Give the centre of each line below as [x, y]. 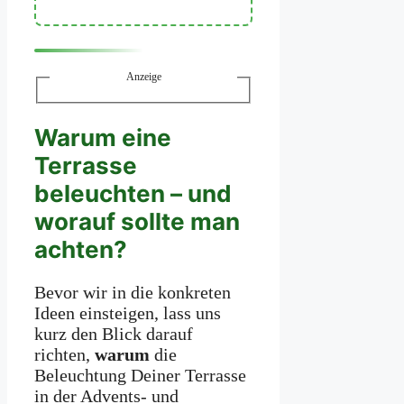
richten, [64, 355]
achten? [81, 249]
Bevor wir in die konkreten [133, 293]
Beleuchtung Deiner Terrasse [140, 376]
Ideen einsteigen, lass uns [128, 313]
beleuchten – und [133, 193]
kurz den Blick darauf [114, 334]
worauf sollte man [137, 221]
